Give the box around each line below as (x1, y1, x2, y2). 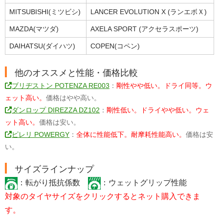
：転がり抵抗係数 (18, 178, 88, 187)
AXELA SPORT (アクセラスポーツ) (90, 25, 198, 33)
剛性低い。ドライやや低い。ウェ (107, 106, 209, 114)
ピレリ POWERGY (12, 131, 69, 139)
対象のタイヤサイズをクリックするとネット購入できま (5, 192, 200, 201)
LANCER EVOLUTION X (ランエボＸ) (90, 8, 207, 16)
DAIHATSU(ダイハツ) (9, 42, 75, 50)
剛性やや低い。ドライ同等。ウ (116, 82, 212, 90)
